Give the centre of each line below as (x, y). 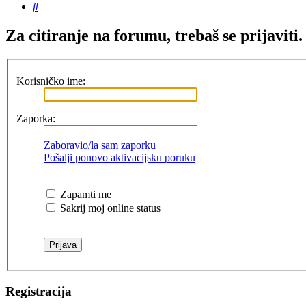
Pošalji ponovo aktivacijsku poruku (120, 157)
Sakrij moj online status (109, 208)
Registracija (39, 291)
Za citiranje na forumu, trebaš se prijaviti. (154, 36)
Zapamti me (84, 194)
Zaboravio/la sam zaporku (100, 145)
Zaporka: (36, 118)
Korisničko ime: (51, 81)
